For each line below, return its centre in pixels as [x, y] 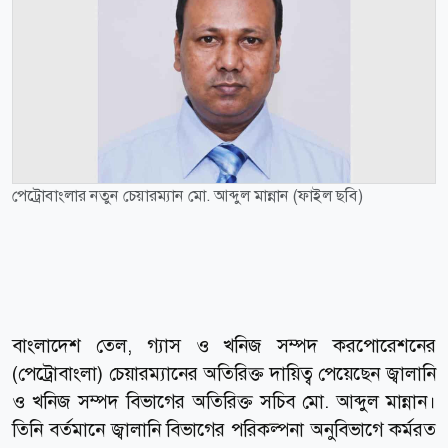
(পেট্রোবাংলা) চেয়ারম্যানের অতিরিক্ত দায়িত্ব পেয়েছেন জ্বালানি [224, 373]
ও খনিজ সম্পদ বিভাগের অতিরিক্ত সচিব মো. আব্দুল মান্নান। [224, 401]
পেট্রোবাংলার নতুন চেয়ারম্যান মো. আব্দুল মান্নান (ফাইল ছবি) [187, 195]
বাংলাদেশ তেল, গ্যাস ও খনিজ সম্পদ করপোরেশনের [224, 345]
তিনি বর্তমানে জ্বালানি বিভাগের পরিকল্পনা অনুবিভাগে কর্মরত [224, 429]
